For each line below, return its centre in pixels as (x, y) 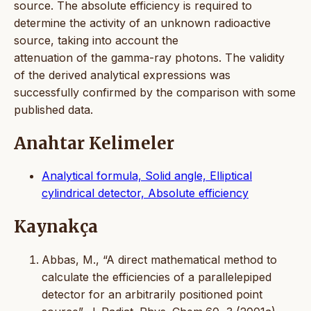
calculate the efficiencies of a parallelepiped (157, 277)
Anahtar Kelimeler (94, 143)
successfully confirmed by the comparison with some (155, 92)
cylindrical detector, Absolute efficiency (145, 193)
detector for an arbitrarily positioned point (152, 295)
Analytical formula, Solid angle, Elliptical (147, 176)
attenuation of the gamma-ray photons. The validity (149, 57)
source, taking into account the (96, 40)
